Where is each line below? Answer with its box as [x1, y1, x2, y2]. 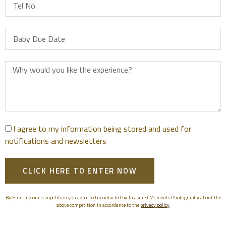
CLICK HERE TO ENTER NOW [23, 165, 137, 177]
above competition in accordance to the [56, 201, 140, 209]
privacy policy [140, 201, 169, 209]
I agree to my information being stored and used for [13, 123, 191, 135]
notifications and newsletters [5, 135, 106, 147]
